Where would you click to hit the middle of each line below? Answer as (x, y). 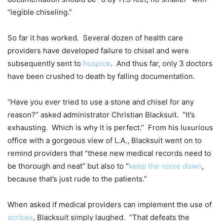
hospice (97, 64)
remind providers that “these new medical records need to (109, 153)
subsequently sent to (45, 64)
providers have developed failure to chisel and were (98, 51)
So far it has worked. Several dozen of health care (95, 38)
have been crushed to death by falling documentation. (101, 76)
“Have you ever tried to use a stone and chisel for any (101, 102)
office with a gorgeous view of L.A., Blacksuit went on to (105, 141)
